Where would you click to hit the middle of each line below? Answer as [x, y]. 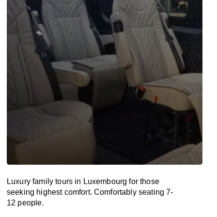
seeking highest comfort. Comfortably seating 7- [90, 192]
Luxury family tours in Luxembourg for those [83, 181]
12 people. [25, 203]
